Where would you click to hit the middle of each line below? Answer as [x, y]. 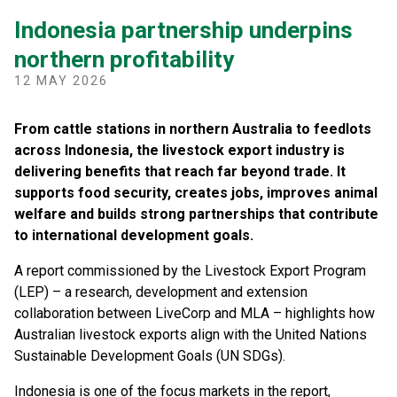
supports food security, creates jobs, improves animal [196, 193]
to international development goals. [134, 236]
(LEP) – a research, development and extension [161, 292]
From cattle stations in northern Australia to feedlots [193, 129]
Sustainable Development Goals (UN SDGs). [152, 356]
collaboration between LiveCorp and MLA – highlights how [195, 314]
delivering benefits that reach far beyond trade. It [180, 172]
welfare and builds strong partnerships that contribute [196, 214]
